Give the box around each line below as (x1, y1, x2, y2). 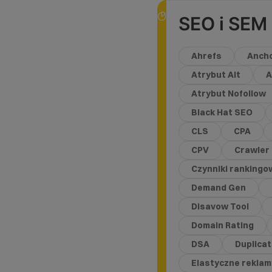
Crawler (234, 144, 270, 155)
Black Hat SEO (191, 106, 253, 118)
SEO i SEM (178, 12, 268, 35)
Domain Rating (191, 219, 254, 231)
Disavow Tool (191, 200, 250, 212)
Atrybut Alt (191, 69, 241, 80)
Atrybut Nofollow (191, 87, 267, 99)
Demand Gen (191, 182, 246, 193)
